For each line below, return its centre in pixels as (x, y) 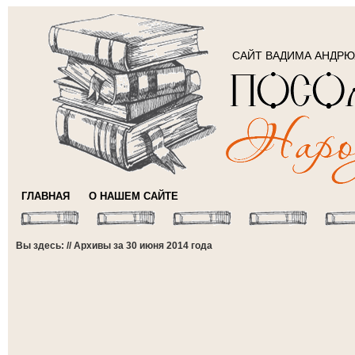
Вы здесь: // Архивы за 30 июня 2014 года (114, 246)
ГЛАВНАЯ (46, 196)
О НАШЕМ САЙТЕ (134, 196)
